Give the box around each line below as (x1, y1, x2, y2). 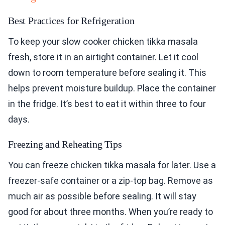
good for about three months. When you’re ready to (8, 206, 213, 217)
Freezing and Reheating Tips (8, 139, 122, 150)
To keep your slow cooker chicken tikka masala (8, 36, 198, 47)
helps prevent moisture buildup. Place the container (8, 83, 216, 94)
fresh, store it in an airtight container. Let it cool (8, 52, 198, 63)
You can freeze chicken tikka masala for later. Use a (8, 160, 216, 171)
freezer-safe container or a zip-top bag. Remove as (8, 175, 213, 186)
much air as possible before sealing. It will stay (8, 191, 196, 202)
